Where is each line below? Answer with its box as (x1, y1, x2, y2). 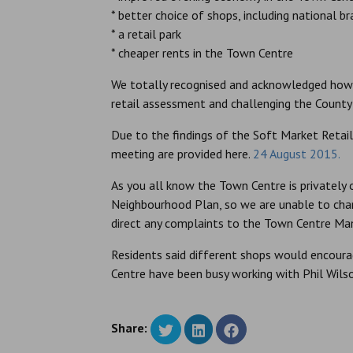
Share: (111, 320, 147, 336)
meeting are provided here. (111, 146, 253, 162)
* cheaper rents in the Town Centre (111, 45, 293, 61)
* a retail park (111, 26, 181, 42)
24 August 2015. (253, 146, 340, 162)
